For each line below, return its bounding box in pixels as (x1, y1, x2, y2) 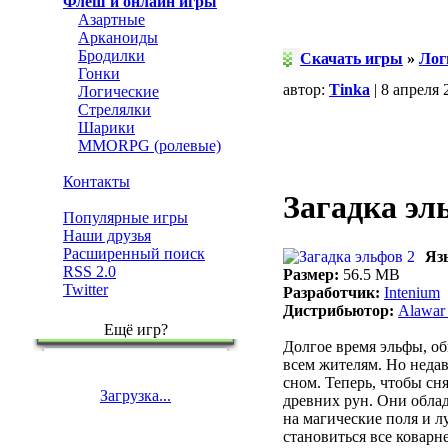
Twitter (63, 281, 108, 298)
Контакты (63, 173, 130, 190)
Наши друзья (63, 227, 151, 244)
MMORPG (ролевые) (78, 137, 221, 154)
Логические (78, 83, 159, 100)
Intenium (384, 283, 440, 301)
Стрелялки (78, 101, 151, 118)
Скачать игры (300, 50, 403, 67)
